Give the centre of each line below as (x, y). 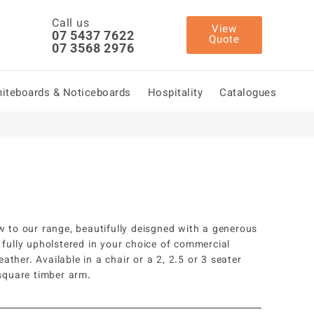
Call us (71, 24)
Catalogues (248, 94)
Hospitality (175, 94)
